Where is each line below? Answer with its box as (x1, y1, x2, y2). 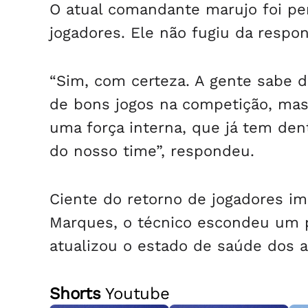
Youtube (100, 284, 170, 303)
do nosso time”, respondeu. (49, 142, 254, 159)
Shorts (49, 284, 101, 303)
